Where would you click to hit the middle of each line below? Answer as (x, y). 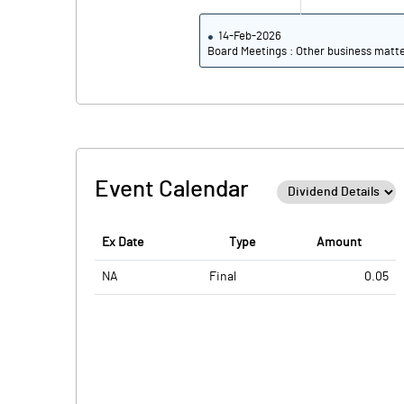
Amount (339, 243)
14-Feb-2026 (250, 37)
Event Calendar (172, 189)
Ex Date (123, 243)
